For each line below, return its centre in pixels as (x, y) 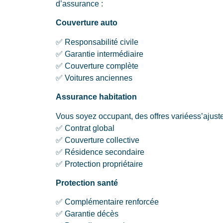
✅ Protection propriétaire (99, 164)
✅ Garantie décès (87, 214)
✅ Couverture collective (98, 140)
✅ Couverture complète (97, 66)
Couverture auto (87, 23)
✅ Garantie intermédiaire (100, 54)
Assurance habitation (96, 97)
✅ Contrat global (85, 128)
